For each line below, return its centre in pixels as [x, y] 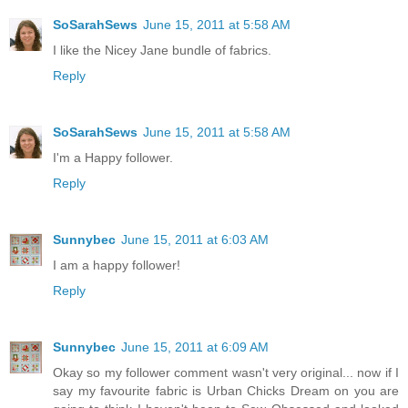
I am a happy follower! [117, 265]
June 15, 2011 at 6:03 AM [195, 239]
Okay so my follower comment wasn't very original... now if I [226, 372]
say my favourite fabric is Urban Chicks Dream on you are [226, 390]
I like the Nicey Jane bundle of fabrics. [162, 50]
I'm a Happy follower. [113, 157]
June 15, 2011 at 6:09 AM [195, 347]
